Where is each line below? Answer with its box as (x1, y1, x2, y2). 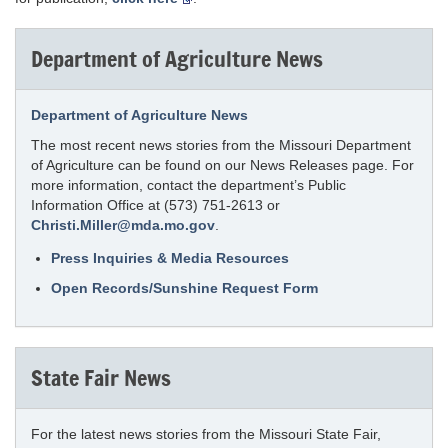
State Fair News (31, 362, 171, 393)
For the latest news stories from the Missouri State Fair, (31, 426, 381, 442)
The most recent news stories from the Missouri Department (31, 137, 411, 153)
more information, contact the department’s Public (31, 177, 346, 193)
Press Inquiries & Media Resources (51, 250, 289, 266)
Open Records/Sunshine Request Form (51, 280, 318, 296)
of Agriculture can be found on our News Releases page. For (31, 157, 414, 173)
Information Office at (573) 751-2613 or (31, 197, 280, 213)
